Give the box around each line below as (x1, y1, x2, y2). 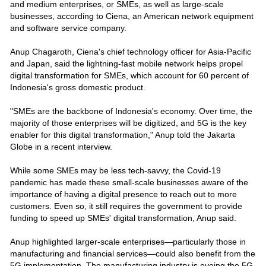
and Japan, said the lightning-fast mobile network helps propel (9, 58, 243, 68)
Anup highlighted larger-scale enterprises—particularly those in (9, 236, 246, 246)
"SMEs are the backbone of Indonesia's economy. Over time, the (9, 106, 252, 116)
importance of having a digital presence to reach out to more (9, 189, 237, 199)
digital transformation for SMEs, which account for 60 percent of (9, 70, 249, 80)
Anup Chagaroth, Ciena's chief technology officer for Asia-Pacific (9, 46, 251, 56)
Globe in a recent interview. (9, 141, 112, 151)
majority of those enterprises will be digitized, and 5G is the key (9, 118, 246, 128)
